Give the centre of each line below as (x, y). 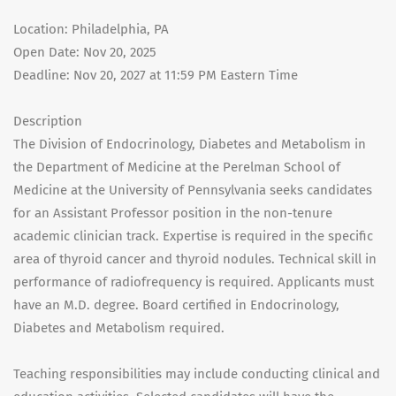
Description (48, 122)
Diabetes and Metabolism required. (119, 328)
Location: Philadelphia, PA (91, 30)
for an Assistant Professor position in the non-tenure (173, 213)
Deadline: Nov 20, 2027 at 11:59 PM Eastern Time (156, 76)
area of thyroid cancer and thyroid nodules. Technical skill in (195, 259)
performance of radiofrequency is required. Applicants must (194, 282)
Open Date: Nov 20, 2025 (85, 53)
